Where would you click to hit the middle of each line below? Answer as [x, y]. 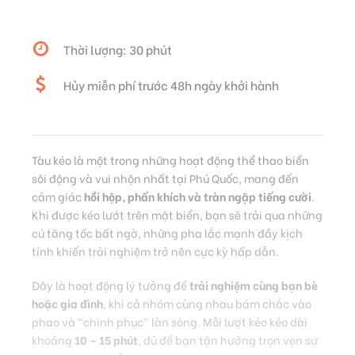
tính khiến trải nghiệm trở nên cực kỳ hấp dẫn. [155, 251]
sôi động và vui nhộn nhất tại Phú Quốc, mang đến [165, 178]
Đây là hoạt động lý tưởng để [111, 285]
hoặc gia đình [67, 303]
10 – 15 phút [106, 340]
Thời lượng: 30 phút [118, 50]
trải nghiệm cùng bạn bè [254, 285]
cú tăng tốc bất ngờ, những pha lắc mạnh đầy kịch [167, 233]
